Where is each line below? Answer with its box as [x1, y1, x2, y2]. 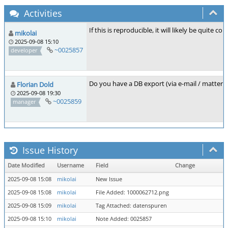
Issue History [20, 144, 78, 156]
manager [13, 98, 37, 105]
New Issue [96, 176, 122, 183]
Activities [21, 7, 62, 19]
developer [11, 46, 38, 54]
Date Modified [8, 162, 45, 169]
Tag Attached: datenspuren [96, 202, 167, 209]
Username [57, 162, 84, 169]
